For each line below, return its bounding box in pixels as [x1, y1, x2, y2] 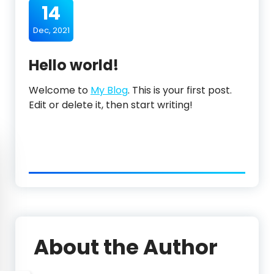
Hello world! [29, 54, 119, 75]
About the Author [34, 232, 218, 262]
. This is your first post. [128, 83, 232, 97]
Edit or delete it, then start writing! [29, 97, 193, 112]
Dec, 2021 [32, 24, 70, 36]
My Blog [91, 83, 128, 97]
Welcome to [29, 83, 91, 97]
